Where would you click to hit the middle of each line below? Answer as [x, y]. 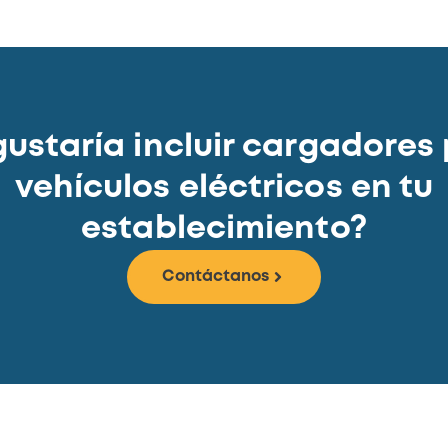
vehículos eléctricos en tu [224, 189]
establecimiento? [224, 230]
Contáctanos [216, 277]
